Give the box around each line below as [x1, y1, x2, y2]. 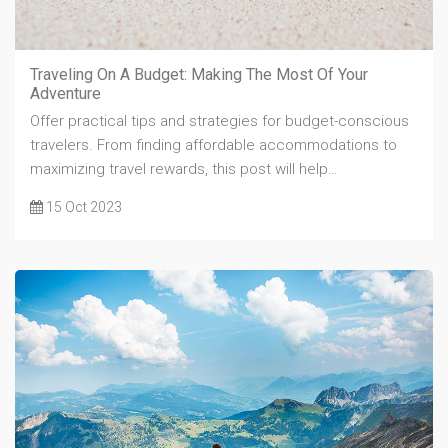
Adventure [30, 84, 101, 104]
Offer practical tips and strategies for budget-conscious [30, 112, 409, 131]
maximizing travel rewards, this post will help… [30, 160, 338, 179]
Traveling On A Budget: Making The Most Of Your [30, 65, 368, 85]
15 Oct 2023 [43, 199, 122, 216]
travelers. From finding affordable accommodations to [30, 136, 397, 155]
